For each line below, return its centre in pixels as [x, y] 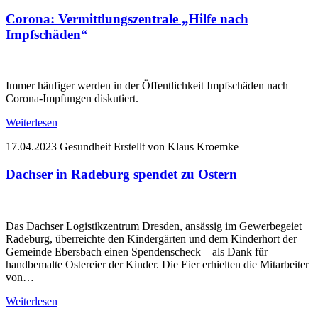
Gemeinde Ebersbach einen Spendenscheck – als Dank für [137, 251]
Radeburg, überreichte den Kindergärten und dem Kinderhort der [151, 238]
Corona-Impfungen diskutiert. [72, 99]
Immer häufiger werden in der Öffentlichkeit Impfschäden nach [147, 86]
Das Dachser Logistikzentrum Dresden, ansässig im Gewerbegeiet [154, 226]
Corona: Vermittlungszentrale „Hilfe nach [127, 18]
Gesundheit [85, 147]
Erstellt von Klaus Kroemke [176, 147]
